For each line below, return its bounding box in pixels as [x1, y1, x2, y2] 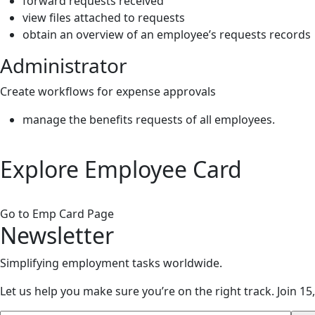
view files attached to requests [22, 10, 185, 25]
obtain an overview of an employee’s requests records [22, 27, 311, 42]
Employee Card [84, 154, 242, 184]
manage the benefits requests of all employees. [22, 112, 275, 127]
